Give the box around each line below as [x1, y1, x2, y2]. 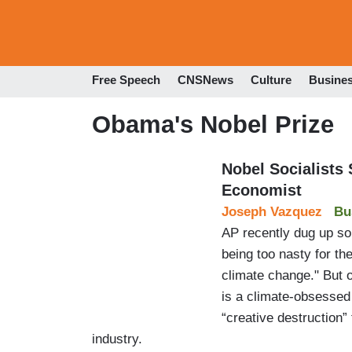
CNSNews [178, 73, 233, 87]
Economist [222, 181, 302, 199]
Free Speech [92, 73, 160, 87]
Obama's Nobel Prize [92, 110, 334, 138]
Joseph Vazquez [222, 203, 322, 219]
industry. [92, 331, 142, 346]
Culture [251, 73, 291, 87]
